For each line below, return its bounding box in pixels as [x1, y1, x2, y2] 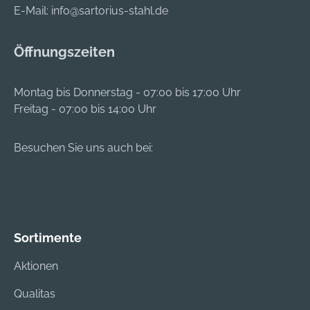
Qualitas [14, 287, 55, 300]
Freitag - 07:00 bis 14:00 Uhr [14, 102, 156, 116]
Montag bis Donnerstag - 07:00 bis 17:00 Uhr [14, 86, 241, 99]
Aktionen [14, 259, 58, 273]
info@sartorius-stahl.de [51, 4, 168, 17]
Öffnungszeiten [14, 44, 115, 60]
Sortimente [14, 230, 82, 245]
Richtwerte [25, 13, 79, 26]
